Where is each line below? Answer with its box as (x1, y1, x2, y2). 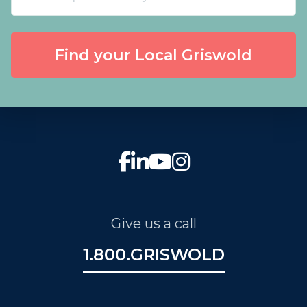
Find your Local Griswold (55, 46, 252, 64)
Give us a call (110, 215, 197, 232)
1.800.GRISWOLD (82, 245, 225, 265)
